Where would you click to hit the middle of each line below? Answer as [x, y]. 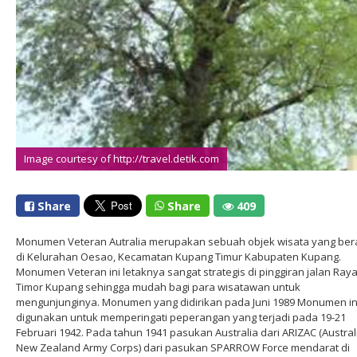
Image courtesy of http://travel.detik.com [122, 159]
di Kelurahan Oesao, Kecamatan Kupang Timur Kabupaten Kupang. [178, 257]
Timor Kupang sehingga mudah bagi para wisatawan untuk [158, 287]
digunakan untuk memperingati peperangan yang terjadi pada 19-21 [181, 317]
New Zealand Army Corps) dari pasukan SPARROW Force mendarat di [183, 347]
